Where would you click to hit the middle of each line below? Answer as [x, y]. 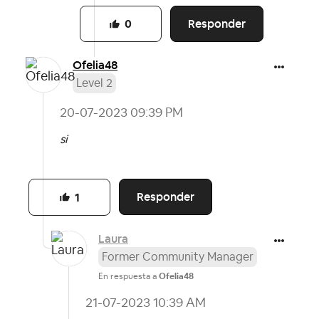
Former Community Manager [178, 257]
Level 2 [94, 84]
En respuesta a [129, 276]
